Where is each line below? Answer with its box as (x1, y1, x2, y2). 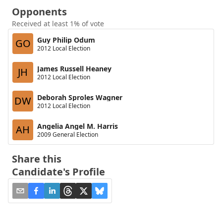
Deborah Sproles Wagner (37, 92, 122, 102)
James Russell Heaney (37, 63, 111, 73)
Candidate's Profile (12, 165, 105, 178)
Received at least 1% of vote (12, 19, 104, 28)
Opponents (12, 5, 67, 18)
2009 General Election (37, 130, 98, 139)
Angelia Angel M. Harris (37, 121, 118, 131)
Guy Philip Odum (37, 35, 95, 45)
